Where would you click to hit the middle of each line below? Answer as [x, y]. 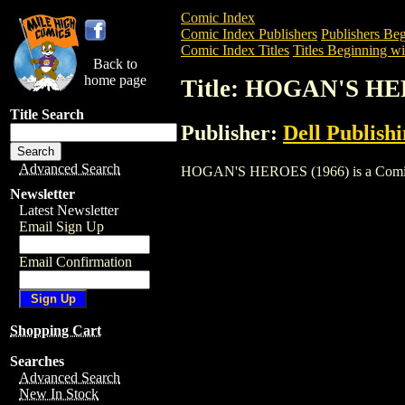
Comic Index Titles [235, 50]
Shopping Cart [56, 330]
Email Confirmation [75, 262]
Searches [37, 361]
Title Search [47, 114]
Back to [115, 64]
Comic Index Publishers [249, 34]
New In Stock [59, 394]
